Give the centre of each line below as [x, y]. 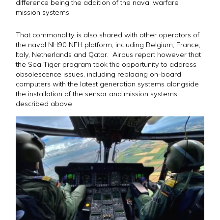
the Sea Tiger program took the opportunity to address [106, 64]
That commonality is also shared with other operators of [108, 35]
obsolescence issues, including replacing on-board [98, 74]
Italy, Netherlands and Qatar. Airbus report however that [108, 54]
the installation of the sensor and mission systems [96, 94]
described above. [45, 103]
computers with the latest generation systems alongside [107, 84]
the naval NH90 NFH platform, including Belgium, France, [108, 44]
